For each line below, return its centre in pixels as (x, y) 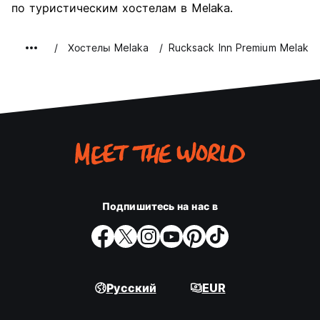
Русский (131, 288)
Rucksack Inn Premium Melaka (241, 47)
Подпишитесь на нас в (160, 206)
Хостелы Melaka (109, 47)
